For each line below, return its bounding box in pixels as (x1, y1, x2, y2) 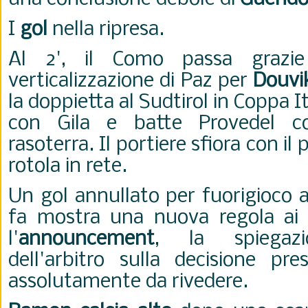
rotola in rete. (8, 156, 132, 177)
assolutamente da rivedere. (8, 272, 248, 293)
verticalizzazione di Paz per (8, 71, 254, 92)
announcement (19, 229, 155, 250)
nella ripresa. (47, 19, 164, 41)
